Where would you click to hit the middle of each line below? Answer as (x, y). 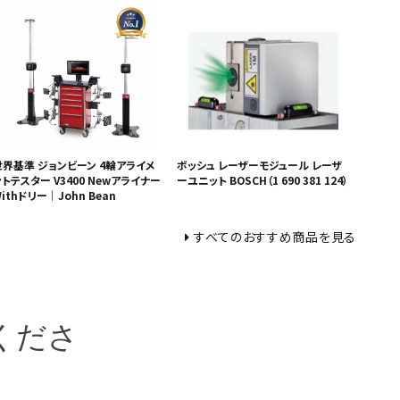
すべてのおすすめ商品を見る (275, 237)
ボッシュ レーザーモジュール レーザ (260, 165)
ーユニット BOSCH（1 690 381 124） (263, 180)
